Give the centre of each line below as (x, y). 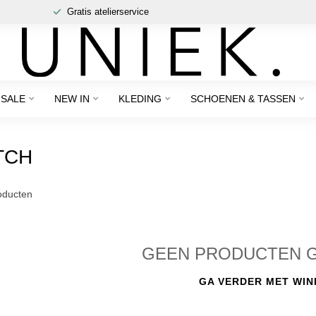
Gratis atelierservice (108, 12)
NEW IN (72, 99)
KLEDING (140, 99)
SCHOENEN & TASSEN (243, 99)
